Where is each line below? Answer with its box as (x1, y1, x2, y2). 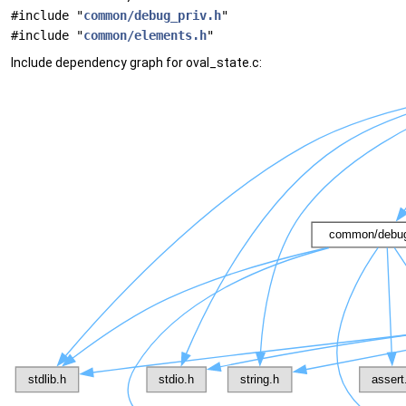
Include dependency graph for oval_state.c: (11, 55, 262, 70)
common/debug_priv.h (83, 8, 221, 23)
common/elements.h (83, 28, 207, 43)
